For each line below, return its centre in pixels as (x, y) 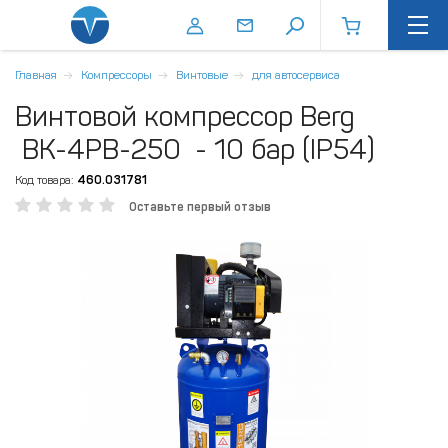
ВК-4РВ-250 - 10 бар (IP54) (195, 149)
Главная (36, 75)
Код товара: (44, 180)
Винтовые (202, 75)
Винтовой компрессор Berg (185, 116)
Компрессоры (116, 75)
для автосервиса (296, 75)
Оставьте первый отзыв (200, 207)
